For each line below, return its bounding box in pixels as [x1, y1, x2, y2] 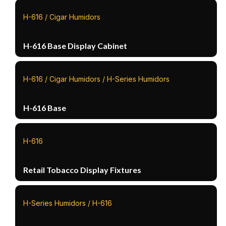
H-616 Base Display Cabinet [23, 40, 128, 50]
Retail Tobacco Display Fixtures [23, 164, 142, 175]
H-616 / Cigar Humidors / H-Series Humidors [23, 74, 170, 83]
